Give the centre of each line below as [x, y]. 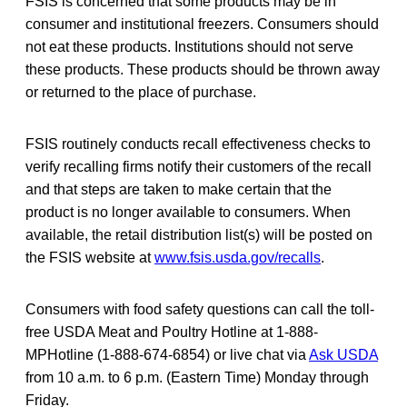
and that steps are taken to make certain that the [179, 189]
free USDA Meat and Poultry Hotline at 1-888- [172, 332]
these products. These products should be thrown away [203, 69]
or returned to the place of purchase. [141, 92]
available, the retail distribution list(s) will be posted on [199, 234]
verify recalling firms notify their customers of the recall [199, 166]
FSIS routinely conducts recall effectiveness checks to [198, 144]
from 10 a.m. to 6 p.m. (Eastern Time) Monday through [197, 377]
